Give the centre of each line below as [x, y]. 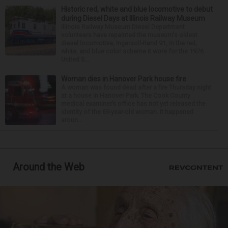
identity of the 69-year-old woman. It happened [127, 112]
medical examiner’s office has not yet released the [133, 104]
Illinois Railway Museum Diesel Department [123, 27]
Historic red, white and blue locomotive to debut [137, 9]
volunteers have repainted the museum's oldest [129, 35]
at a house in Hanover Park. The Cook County [126, 96]
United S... [75, 60]
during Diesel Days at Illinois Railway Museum [133, 19]
